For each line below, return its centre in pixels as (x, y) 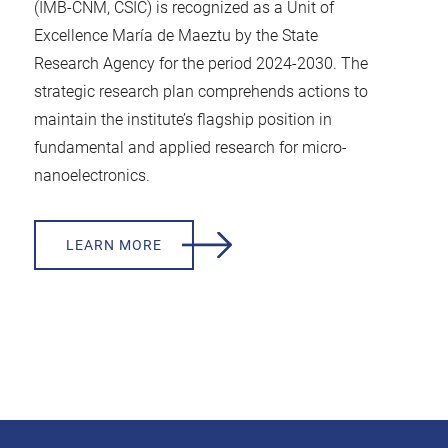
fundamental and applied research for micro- (190, 147)
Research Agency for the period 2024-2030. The (200, 63)
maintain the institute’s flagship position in (182, 119)
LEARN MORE (113, 245)
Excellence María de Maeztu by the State (175, 35)
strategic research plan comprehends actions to (200, 91)
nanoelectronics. (91, 175)
